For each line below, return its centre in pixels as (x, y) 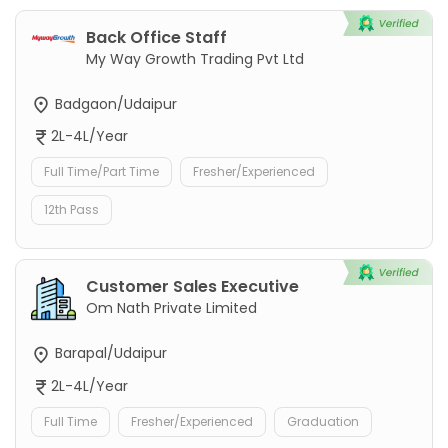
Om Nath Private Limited (171, 308)
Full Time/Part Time (101, 172)
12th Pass (71, 210)
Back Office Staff (156, 38)
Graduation (323, 421)
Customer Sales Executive (192, 287)
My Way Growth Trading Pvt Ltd (195, 59)
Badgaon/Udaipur (114, 104)
